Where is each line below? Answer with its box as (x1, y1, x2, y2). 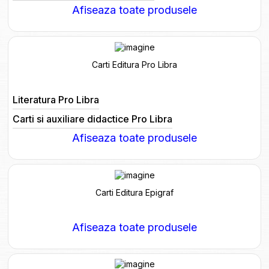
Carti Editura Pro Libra (92, 59, 177, 70)
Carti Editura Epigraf (95, 187, 174, 198)
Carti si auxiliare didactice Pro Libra (12, 112, 172, 125)
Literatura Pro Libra (12, 93, 99, 106)
